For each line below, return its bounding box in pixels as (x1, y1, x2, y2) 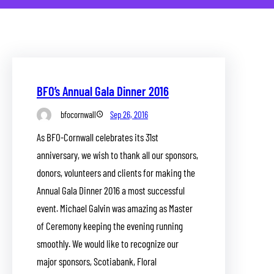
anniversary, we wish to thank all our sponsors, (37, 149, 198, 161)
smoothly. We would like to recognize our (37, 237, 179, 250)
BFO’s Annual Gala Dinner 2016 (37, 83, 169, 98)
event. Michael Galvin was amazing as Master (37, 202, 193, 215)
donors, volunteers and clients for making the (37, 166, 195, 179)
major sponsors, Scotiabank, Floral (37, 255, 157, 268)
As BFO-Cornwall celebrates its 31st (37, 131, 158, 144)
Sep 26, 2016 (110, 108, 148, 120)
